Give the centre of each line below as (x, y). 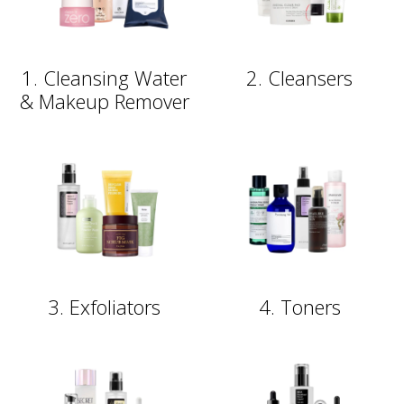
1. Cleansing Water (105, 77)
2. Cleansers (300, 77)
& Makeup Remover (104, 101)
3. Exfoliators (105, 306)
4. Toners (299, 306)
